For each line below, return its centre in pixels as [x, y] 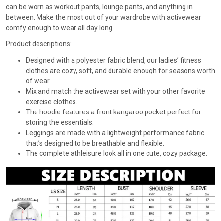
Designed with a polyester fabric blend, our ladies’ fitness [113, 60]
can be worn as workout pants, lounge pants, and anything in [99, 7]
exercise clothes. [52, 101]
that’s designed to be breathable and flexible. [95, 143]
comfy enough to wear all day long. [60, 27]
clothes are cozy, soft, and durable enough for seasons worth [120, 70]
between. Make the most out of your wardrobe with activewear [104, 17]
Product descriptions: [39, 44]
